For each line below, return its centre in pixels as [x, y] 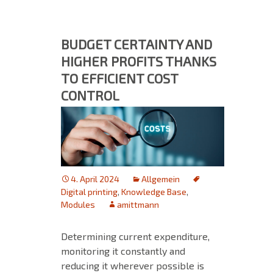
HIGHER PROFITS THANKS [139, 61]
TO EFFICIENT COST [119, 78]
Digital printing [89, 191]
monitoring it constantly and [123, 250]
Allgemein [161, 179]
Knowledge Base [154, 191]
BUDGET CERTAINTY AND [136, 44]
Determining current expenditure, [135, 236]
